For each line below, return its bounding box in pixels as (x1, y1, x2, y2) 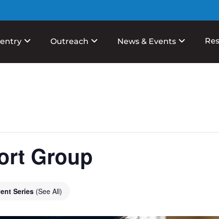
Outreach (50, 37, 88, 46)
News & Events (117, 37, 176, 46)
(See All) (36, 186, 62, 196)
